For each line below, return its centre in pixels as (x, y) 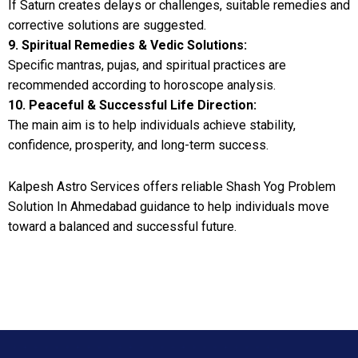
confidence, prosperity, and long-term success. (138, 145)
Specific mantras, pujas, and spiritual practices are (147, 65)
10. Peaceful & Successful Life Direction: (132, 105)
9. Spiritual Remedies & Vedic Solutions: (127, 45)
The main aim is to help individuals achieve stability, (152, 125)
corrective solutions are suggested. (107, 25)
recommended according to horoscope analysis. (142, 85)
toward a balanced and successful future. (122, 226)
